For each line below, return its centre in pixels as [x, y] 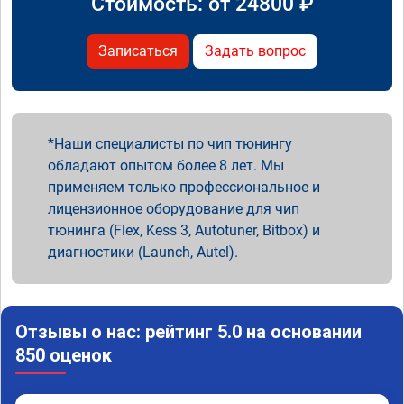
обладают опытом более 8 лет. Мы [166, 165]
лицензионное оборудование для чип [174, 208]
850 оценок [64, 355]
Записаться [138, 50]
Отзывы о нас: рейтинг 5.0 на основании [188, 331]
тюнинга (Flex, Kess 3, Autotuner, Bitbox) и [184, 230]
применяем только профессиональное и [184, 187]
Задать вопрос [255, 50]
